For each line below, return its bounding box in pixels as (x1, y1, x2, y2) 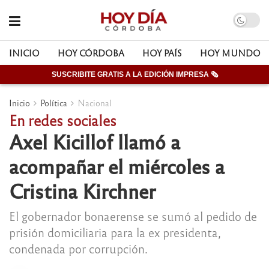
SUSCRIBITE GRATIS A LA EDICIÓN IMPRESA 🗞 (51, 70, 218, 79)
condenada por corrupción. (9, 240, 148, 256)
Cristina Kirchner (9, 178, 156, 203)
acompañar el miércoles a (9, 153, 225, 178)
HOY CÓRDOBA (58, 47, 124, 58)
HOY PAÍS (142, 47, 182, 58)
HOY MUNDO (200, 47, 261, 58)
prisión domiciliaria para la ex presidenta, (9, 224, 221, 240)
